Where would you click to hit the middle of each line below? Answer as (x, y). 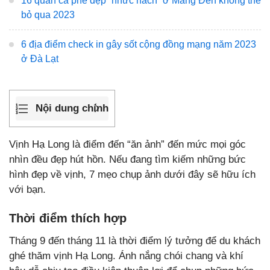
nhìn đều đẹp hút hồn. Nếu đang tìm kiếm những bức (127, 159)
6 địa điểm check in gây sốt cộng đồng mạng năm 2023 (139, 44)
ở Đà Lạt (40, 59)
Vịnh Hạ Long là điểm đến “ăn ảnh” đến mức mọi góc (127, 144)
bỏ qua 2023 (48, 15)
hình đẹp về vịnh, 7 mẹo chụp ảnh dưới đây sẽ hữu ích (132, 174)
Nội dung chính (72, 108)
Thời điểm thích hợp (68, 218)
